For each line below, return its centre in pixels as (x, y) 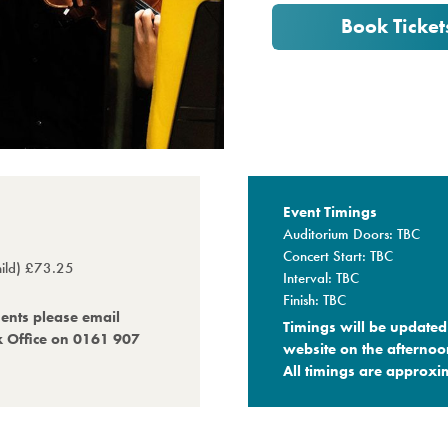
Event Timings (330, 211)
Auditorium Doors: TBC (352, 233)
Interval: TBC (321, 277)
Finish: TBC (315, 299)
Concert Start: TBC (338, 255)
